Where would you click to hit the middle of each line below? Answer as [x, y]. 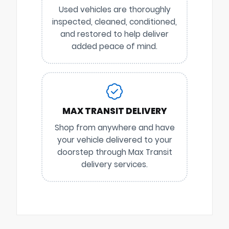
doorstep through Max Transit [114, 152]
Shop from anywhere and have [114, 127]
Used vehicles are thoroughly [114, 9]
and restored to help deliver [114, 34]
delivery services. [114, 164]
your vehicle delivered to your [114, 140]
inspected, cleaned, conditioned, [114, 21]
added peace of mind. [114, 46]
